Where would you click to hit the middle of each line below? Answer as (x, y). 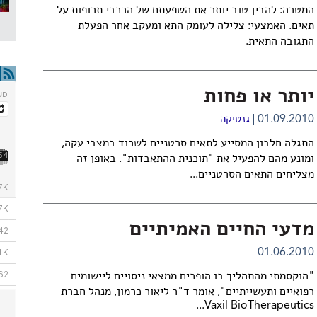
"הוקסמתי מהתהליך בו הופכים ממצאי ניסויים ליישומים (192, 277)
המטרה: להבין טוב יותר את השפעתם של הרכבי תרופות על (185, 11)
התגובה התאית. (279, 42)
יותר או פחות (259, 97)
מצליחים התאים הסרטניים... (252, 175)
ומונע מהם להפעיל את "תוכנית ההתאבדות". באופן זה (195, 159)
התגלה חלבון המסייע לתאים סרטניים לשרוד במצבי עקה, (188, 144)
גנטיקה (235, 120)
